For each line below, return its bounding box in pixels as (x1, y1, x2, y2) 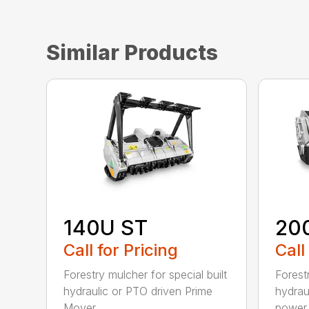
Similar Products (46, 40, 219, 66)
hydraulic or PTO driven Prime (63, 284, 213, 299)
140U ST (63, 215, 148, 241)
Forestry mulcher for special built (63, 268, 228, 282)
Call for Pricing (63, 240, 179, 261)
